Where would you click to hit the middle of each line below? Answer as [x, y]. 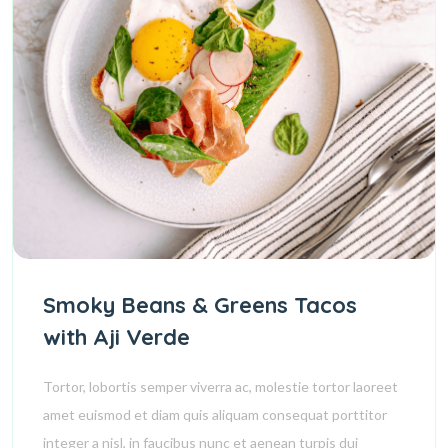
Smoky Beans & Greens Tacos [200, 305]
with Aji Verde [116, 337]
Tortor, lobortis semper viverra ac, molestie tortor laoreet [220, 386]
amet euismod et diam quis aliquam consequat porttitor [215, 414]
